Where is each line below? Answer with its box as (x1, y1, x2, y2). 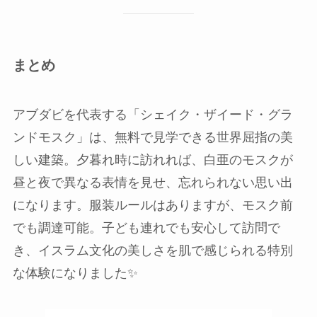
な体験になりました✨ (12, 265, 138, 280)
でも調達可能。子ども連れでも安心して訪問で (12, 220, 280, 235)
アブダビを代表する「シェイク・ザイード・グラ (12, 107, 293, 122)
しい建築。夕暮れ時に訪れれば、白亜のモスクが (12, 152, 293, 167)
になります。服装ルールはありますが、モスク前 (12, 197, 293, 212)
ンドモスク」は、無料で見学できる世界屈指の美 (12, 129, 293, 144)
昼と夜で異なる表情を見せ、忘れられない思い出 (12, 175, 293, 190)
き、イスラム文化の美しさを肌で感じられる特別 (12, 243, 293, 258)
